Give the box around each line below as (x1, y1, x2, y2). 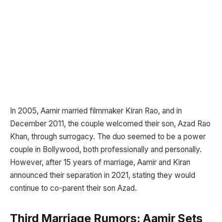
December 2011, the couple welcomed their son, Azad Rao (10, 118, 211, 128)
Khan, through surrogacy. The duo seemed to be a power (10, 131, 206, 141)
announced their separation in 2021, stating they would (10, 170, 195, 180)
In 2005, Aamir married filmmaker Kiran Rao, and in (10, 106, 182, 115)
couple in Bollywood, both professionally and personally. (10, 144, 202, 154)
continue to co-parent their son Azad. (10, 183, 137, 193)
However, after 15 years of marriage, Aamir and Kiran (10, 157, 190, 167)
